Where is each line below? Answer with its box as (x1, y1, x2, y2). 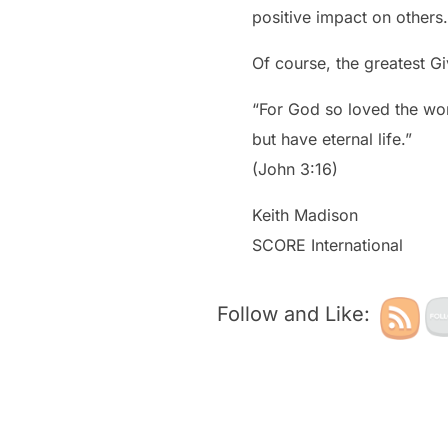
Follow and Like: (217, 302, 370, 327)
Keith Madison (252, 205, 358, 226)
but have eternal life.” (252, 129, 412, 150)
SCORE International (252, 235, 403, 256)
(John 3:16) (252, 159, 338, 180)
